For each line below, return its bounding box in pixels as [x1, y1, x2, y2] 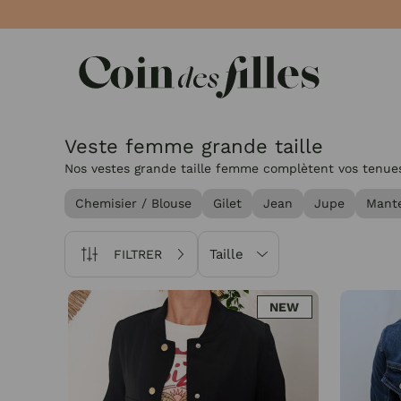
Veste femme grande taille [64, 135, 323, 158]
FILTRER [114, 246, 162, 261]
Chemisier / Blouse [75, 196, 192, 210]
